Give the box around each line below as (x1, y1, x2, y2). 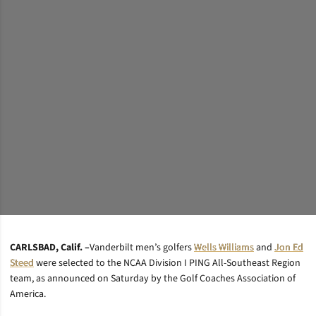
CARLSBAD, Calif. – (10, 241, 90, 255)
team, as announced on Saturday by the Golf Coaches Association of (10, 272, 296, 286)
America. (10, 287, 46, 301)
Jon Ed (274, 241, 303, 255)
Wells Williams (194, 241, 254, 255)
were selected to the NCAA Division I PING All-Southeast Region (34, 256, 300, 270)
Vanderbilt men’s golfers (90, 241, 194, 255)
